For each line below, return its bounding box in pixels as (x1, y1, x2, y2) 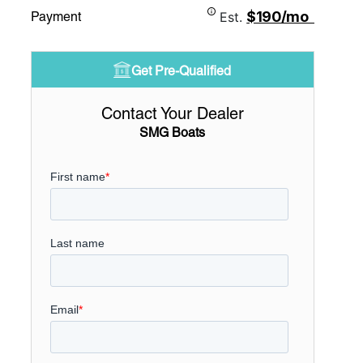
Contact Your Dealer (100, 104, 244, 123)
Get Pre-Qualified (131, 63, 232, 79)
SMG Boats (139, 125, 206, 140)
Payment (30, 9, 81, 24)
